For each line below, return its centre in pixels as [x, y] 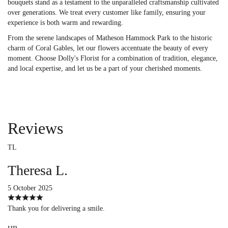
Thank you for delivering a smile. [56, 208]
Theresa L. [38, 170]
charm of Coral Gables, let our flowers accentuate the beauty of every [108, 48]
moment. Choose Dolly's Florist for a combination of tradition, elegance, [113, 58]
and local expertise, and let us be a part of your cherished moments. [105, 68]
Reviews [35, 128]
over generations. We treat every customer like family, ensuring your [107, 12]
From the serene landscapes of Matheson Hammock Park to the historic [110, 38]
